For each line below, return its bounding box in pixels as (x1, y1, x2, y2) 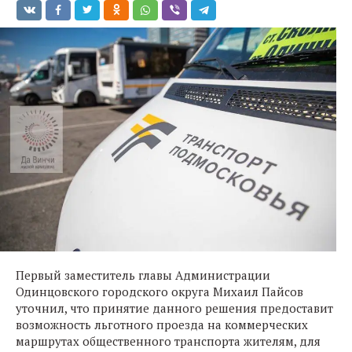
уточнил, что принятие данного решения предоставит (16, 300, 333, 317)
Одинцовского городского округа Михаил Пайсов (16, 284, 303, 300)
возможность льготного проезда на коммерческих (16, 317, 308, 333)
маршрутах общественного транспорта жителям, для (16, 333, 321, 350)
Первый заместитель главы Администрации (16, 267, 270, 284)
